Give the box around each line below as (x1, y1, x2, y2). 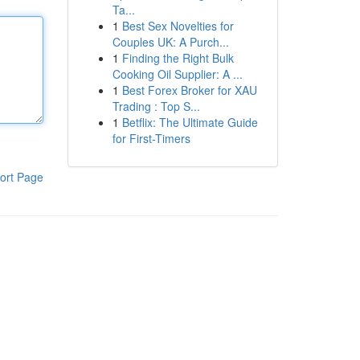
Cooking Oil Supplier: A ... (112, 66, 243, 82)
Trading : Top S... (112, 98, 200, 114)
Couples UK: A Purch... (112, 34, 229, 50)
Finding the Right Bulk (121, 50, 234, 66)
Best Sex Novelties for (121, 18, 234, 34)
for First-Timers (112, 130, 190, 146)
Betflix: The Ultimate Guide (121, 114, 258, 130)
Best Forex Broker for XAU (121, 82, 257, 98)
